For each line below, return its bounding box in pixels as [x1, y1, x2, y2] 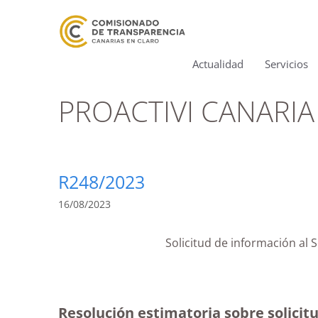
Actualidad [192, 57, 243, 71]
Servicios [265, 57, 308, 71]
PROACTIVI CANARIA [58, 92, 314, 131]
